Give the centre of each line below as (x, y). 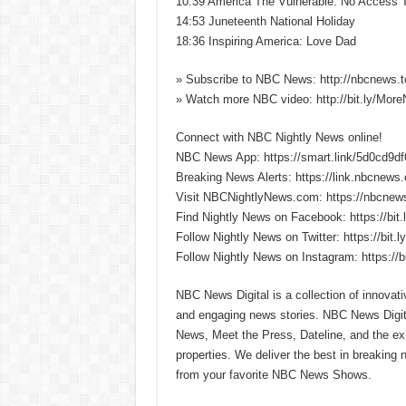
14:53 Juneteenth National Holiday (265, 21)
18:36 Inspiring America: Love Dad (266, 41)
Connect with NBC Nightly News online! (279, 137)
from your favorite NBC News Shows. (273, 374)
